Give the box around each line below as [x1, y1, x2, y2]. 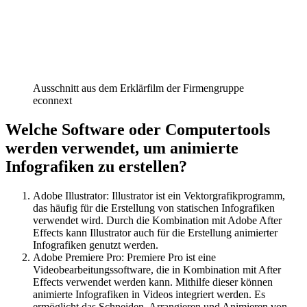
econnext [33, 94, 72, 106]
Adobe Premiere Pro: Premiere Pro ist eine [33, 251, 216, 263]
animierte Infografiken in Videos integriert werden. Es [33, 288, 265, 300]
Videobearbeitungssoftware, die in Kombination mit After [33, 263, 281, 275]
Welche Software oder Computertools [5, 120, 270, 138]
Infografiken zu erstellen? [5, 157, 187, 175]
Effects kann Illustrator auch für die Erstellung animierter [33, 226, 278, 238]
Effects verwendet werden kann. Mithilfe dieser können [33, 275, 273, 288]
